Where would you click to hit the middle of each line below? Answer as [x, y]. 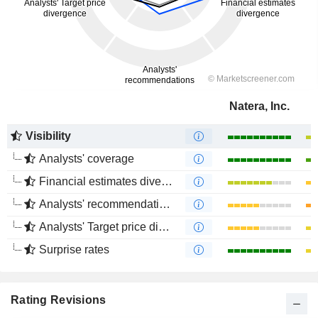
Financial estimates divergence [100, 181]
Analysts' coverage [87, 159]
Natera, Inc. [259, 106]
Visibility [48, 136]
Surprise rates [74, 250]
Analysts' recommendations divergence [99, 204]
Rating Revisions [59, 300]
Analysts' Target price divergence [99, 227]
